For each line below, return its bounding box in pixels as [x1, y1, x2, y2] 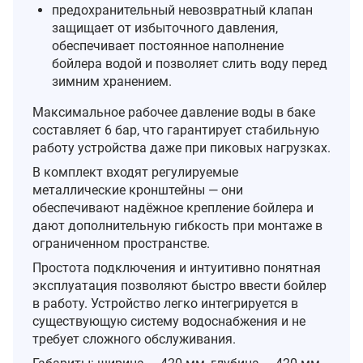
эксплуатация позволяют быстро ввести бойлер [32, 277, 327, 293]
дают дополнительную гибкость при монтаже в [32, 217, 322, 233]
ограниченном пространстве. [32, 235, 210, 251]
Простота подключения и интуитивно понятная [32, 259, 321, 275]
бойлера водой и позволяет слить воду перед [52, 55, 327, 71]
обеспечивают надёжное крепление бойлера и [32, 199, 314, 216]
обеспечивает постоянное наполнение [52, 37, 284, 53]
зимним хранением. [52, 73, 172, 89]
